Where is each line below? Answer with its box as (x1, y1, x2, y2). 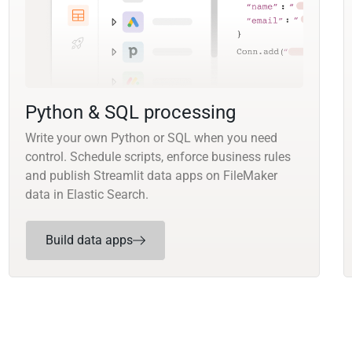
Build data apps (45, 233, 133, 248)
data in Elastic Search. (24, 187, 148, 203)
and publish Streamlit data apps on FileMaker (24, 168, 277, 184)
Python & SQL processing (24, 101, 236, 124)
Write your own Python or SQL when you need (24, 130, 277, 146)
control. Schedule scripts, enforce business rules (24, 149, 291, 165)
